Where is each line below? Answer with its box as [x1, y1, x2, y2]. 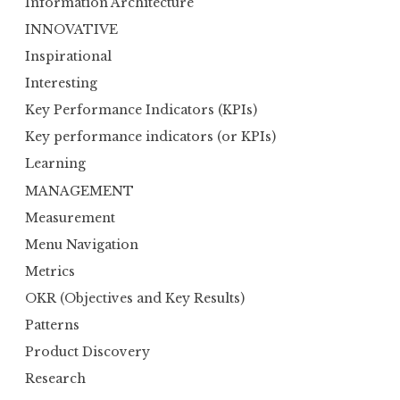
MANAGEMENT [25, 182, 134, 199]
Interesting [25, 75, 97, 92]
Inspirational [25, 47, 112, 64]
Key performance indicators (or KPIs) [25, 129, 276, 146]
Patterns [25, 317, 79, 334]
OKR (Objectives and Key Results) [25, 290, 245, 307]
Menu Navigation [25, 236, 138, 253]
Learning [25, 155, 86, 172]
